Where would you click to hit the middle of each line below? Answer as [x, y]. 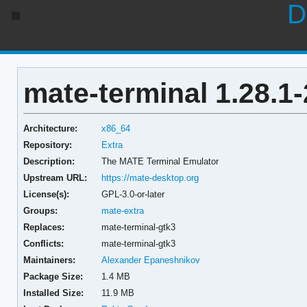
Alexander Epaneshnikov [151, 260]
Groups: [40, 210]
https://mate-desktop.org [150, 177]
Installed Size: [53, 293]
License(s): [46, 194]
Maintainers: [49, 260]
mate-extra [123, 210]
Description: [49, 161]
